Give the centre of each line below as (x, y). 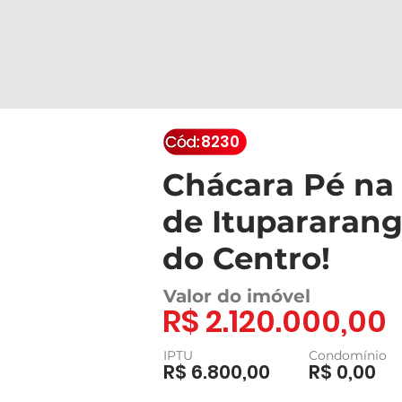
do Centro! (246, 258)
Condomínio (348, 355)
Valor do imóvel (237, 296)
